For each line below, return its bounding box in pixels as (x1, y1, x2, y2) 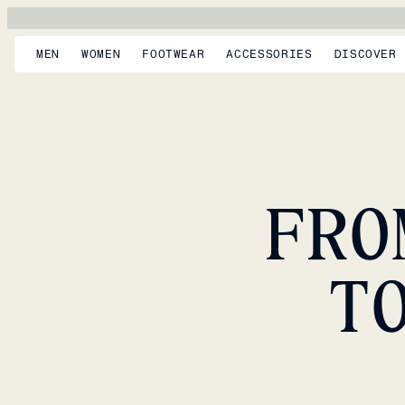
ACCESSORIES (226, 47, 313, 62)
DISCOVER (334, 47, 397, 62)
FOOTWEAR (142, 47, 205, 62)
